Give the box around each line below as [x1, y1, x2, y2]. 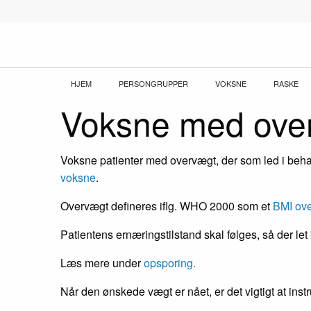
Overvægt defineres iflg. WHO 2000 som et [60, 198, 273, 214]
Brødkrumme [60, 78, 218, 117]
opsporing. [144, 255, 196, 271]
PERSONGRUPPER [119, 78, 188, 89]
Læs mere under [60, 255, 144, 271]
